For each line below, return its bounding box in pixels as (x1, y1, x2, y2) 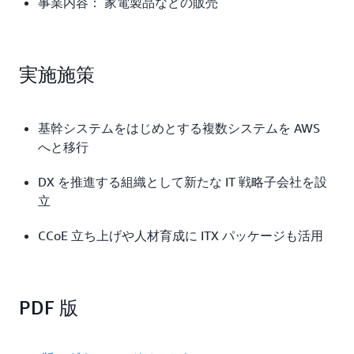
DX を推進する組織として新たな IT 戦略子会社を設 (38, 173, 327, 190)
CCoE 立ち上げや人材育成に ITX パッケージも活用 (38, 227, 323, 243)
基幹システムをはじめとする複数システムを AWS (38, 119, 320, 136)
